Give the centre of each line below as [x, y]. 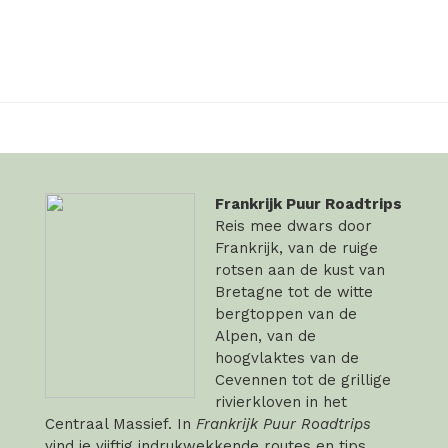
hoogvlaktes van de [287, 357]
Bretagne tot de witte [294, 291]
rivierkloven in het [281, 401]
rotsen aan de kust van [300, 269]
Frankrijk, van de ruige [296, 247]
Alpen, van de [265, 335]
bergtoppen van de [286, 313]
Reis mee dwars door [293, 225]
